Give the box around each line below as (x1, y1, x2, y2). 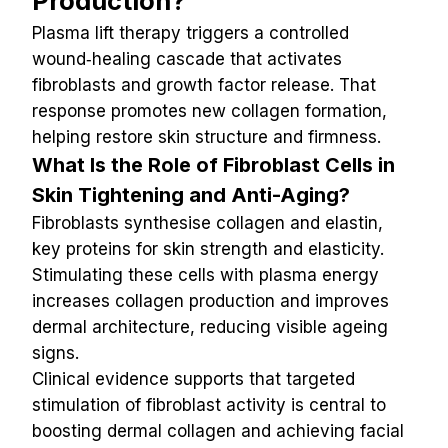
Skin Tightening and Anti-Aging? (32, 183, 350, 207)
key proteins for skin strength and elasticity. (32, 239, 384, 259)
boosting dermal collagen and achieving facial (32, 421, 404, 441)
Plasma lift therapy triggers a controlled (32, 23, 349, 43)
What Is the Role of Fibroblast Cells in (32, 153, 395, 177)
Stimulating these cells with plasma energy (32, 265, 379, 285)
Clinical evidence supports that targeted (32, 369, 355, 389)
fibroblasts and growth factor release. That (32, 75, 376, 95)
